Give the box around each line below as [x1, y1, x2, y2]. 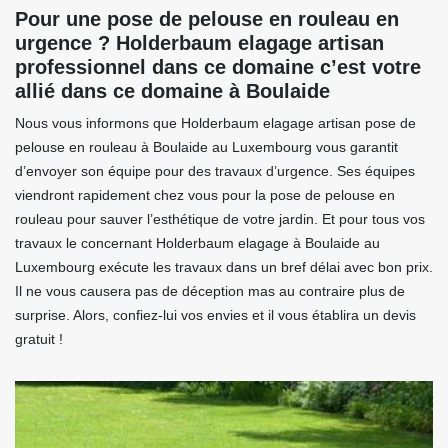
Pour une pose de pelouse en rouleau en [15, 8, 399, 31]
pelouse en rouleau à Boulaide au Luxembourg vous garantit [15, 139, 398, 156]
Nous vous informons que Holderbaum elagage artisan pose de [15, 115, 416, 132]
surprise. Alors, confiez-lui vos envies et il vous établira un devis [15, 307, 416, 324]
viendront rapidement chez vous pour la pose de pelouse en [15, 187, 395, 204]
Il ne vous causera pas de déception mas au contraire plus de [15, 283, 405, 300]
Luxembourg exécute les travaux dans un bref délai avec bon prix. [15, 259, 433, 276]
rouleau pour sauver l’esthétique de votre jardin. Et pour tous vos [15, 211, 425, 228]
